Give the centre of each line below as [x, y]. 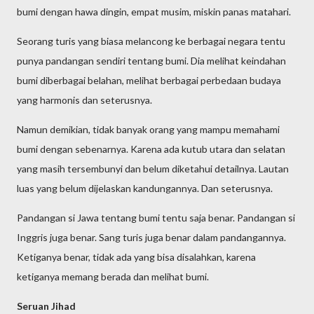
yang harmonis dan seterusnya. [84, 100]
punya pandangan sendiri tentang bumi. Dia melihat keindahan [151, 61]
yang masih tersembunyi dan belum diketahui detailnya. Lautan [153, 169]
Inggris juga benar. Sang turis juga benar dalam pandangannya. [151, 237]
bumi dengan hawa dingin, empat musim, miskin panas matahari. [154, 12]
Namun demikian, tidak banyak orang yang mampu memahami [148, 129]
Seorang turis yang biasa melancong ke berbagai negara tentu [151, 41]
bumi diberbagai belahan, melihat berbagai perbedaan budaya [149, 80]
